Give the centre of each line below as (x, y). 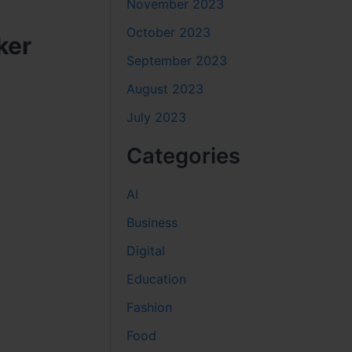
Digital (146, 250)
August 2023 (165, 88)
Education (157, 279)
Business (152, 222)
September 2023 (177, 60)
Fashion (150, 307)
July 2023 (157, 117)
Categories (184, 156)
